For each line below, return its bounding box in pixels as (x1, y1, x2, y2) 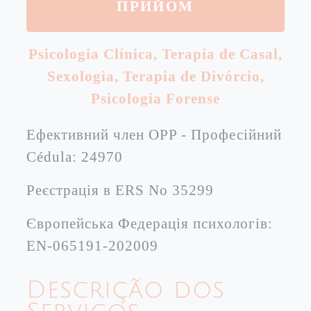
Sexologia (47, 68, 115, 84)
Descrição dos (26, 277, 225, 303)
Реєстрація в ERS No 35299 (26, 182, 214, 198)
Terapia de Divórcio (122, 68, 260, 84)
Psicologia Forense (91, 90, 220, 106)
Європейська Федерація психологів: (26, 215, 273, 231)
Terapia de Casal (162, 46, 278, 62)
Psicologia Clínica (28, 46, 153, 62)
